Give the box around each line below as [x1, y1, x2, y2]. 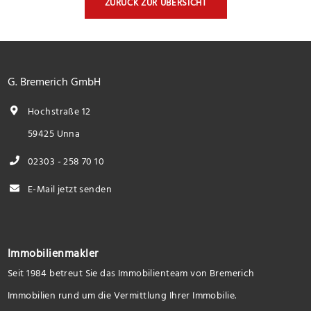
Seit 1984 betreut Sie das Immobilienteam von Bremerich [8, 264, 255, 281]
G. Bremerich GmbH [8, 72, 101, 91]
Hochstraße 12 [25, 103, 91, 119]
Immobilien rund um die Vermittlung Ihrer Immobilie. [8, 287, 237, 303]
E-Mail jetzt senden [25, 180, 112, 197]
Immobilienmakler [8, 244, 99, 262]
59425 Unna [25, 125, 81, 142]
